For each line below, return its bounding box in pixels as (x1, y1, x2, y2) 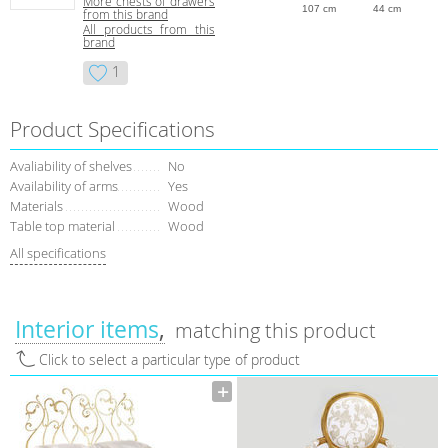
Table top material (10, 217, 115, 236)
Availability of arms (10, 177, 118, 196)
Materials (10, 197, 63, 216)
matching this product (175, 317, 376, 345)
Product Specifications (10, 115, 215, 144)
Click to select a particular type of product (39, 350, 300, 370)
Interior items (15, 313, 159, 346)
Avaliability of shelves (10, 157, 132, 176)
